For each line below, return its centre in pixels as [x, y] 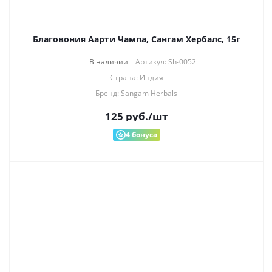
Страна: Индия [136, 77]
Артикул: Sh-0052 [165, 62]
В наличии [108, 62]
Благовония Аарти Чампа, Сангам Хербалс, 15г [136, 39]
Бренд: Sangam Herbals [136, 93]
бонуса [143, 134]
